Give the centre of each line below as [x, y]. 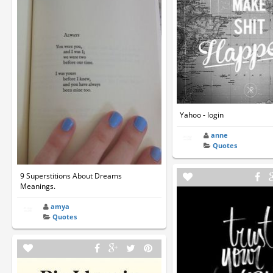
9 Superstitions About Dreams [71, 175]
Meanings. [37, 186]
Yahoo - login [202, 115]
